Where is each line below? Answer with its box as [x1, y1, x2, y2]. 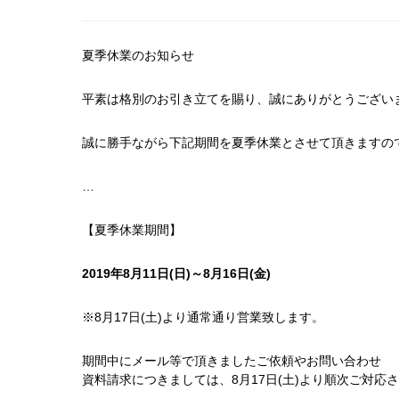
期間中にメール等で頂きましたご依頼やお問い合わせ [82, 354, 381, 368]
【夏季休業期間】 [82, 223, 182, 237]
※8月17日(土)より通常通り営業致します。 [82, 310, 324, 324]
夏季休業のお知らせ [82, 48, 194, 62]
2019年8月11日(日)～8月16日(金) [82, 266, 271, 281]
